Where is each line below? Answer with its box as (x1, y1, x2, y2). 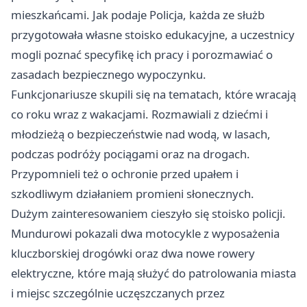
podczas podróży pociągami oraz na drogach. (11, 146, 250, 162)
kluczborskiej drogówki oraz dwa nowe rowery (11, 245, 255, 262)
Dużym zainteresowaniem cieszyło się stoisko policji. (11, 206, 286, 222)
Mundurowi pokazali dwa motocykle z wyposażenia (11, 225, 280, 242)
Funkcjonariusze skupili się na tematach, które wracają (11, 86, 296, 103)
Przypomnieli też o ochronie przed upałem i (11, 166, 238, 182)
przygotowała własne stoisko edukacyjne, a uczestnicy (11, 27, 295, 43)
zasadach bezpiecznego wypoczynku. (11, 66, 206, 83)
